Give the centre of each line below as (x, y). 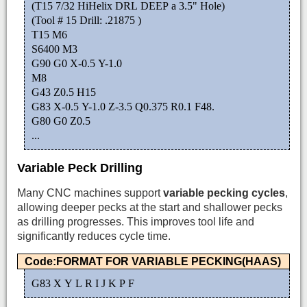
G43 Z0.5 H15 (65, 92)
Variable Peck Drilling (80, 168)
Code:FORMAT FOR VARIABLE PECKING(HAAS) (153, 261)
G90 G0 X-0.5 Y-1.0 (78, 63)
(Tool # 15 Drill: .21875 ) (88, 20)
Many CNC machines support (90, 193)
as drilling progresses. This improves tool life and (136, 222)
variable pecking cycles (224, 193)
